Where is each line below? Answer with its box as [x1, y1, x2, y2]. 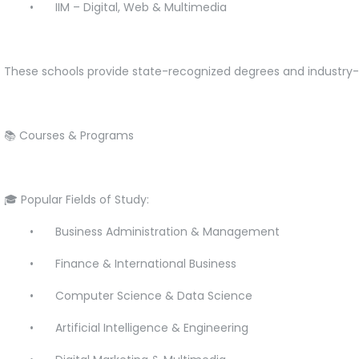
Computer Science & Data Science [55, 287, 252, 304]
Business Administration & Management [55, 223, 280, 240]
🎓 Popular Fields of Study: [4, 191, 149, 208]
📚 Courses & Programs [4, 127, 134, 143]
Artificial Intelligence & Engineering [55, 319, 248, 336]
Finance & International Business [55, 255, 236, 272]
